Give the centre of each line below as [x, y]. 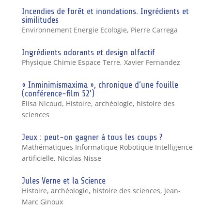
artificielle [38, 158]
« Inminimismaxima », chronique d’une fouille [100, 85]
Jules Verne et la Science [63, 180]
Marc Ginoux [42, 201]
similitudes [40, 20]
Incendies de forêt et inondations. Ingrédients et [105, 11]
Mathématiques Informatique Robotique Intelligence [107, 147]
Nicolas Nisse [79, 158]
